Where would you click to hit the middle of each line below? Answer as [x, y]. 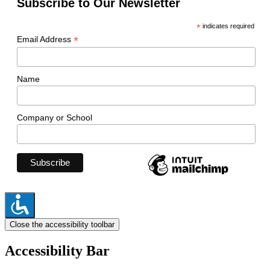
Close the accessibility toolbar [62, 224]
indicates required [227, 26]
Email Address [45, 39]
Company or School [55, 118]
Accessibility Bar [57, 250]
